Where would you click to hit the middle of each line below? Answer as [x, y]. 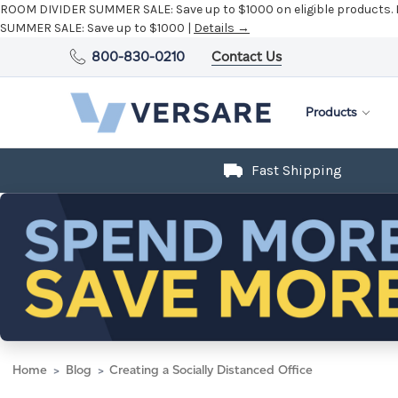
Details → [222, 28]
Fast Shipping [297, 170]
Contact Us [247, 56]
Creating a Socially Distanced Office [211, 370]
